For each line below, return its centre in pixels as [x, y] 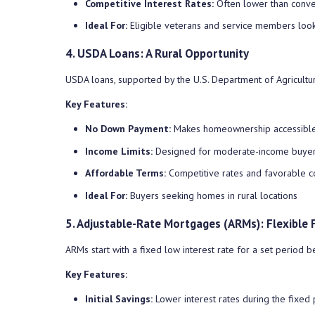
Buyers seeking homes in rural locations [212, 195]
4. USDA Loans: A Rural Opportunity [157, 54]
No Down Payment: [128, 129]
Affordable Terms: [126, 173]
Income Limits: [119, 151]
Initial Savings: [119, 298]
